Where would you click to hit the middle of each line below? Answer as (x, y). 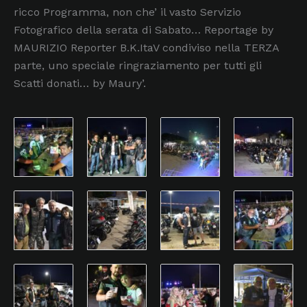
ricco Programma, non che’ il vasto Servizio (127, 12)
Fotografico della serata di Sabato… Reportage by (144, 30)
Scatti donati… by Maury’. (80, 84)
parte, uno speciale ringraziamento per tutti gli (138, 66)
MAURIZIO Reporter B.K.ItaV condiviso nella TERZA (146, 48)
